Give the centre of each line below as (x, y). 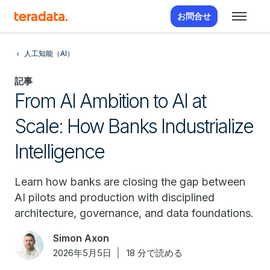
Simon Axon (81, 238)
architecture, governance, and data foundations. (134, 213)
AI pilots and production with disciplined (115, 197)
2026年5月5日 (82, 253)
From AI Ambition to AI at (110, 101)
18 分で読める (155, 253)
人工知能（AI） (49, 53)
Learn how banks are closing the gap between (130, 182)
